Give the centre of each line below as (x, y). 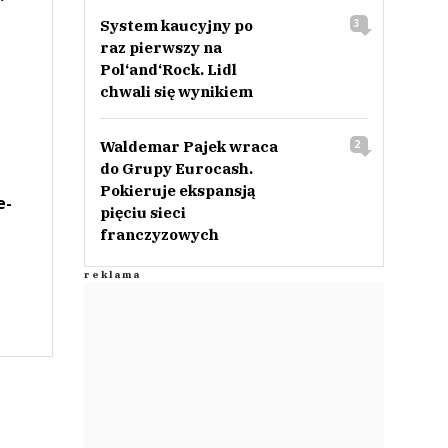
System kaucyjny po (176, 25)
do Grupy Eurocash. (176, 168)
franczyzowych (159, 234)
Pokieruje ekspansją (177, 190)
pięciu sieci (142, 212)
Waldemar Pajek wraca (188, 146)
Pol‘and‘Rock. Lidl (168, 69)
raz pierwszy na (160, 47)
